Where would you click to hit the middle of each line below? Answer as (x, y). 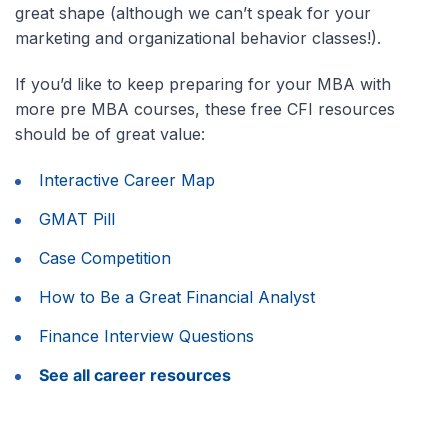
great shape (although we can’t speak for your (193, 13)
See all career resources (135, 375)
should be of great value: (110, 134)
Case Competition (105, 258)
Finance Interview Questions (146, 336)
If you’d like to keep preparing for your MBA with (203, 84)
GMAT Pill (77, 219)
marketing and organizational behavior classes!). (198, 38)
